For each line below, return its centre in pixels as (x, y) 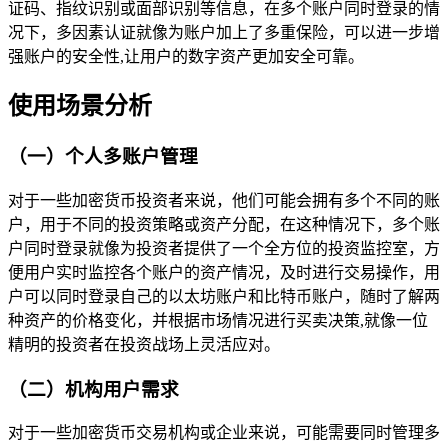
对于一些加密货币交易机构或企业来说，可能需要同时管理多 (224, 433)
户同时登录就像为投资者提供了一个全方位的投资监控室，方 (224, 249)
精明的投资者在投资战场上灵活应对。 (144, 345)
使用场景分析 (80, 106)
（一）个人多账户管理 (103, 157)
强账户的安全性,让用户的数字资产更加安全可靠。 (186, 56)
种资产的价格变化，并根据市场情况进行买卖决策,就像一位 (218, 321)
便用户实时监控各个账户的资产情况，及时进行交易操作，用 (224, 273)
